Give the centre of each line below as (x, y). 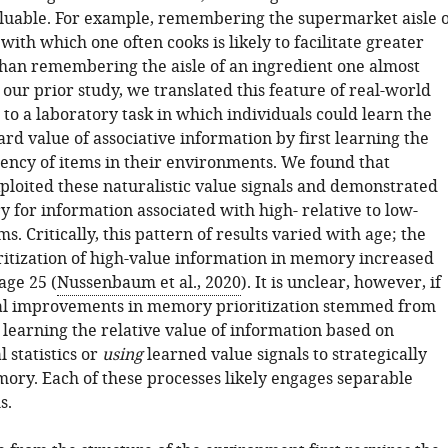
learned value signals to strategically (284, 355)
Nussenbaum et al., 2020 (148, 283)
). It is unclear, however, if (340, 283)
